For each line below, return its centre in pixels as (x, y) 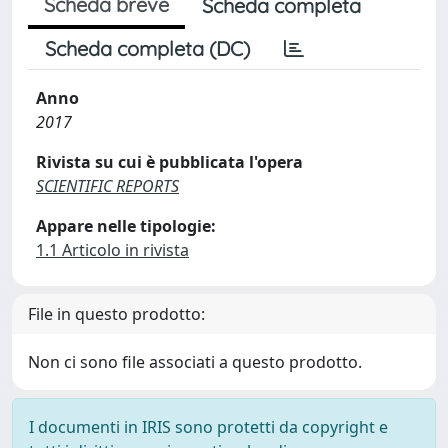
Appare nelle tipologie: (126, 225)
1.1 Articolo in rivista (112, 249)
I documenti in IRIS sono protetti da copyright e (208, 426)
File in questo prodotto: (116, 313)
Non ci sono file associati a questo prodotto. (195, 361)
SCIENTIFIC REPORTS (107, 185)
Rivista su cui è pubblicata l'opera (169, 161)
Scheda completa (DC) (147, 48)
